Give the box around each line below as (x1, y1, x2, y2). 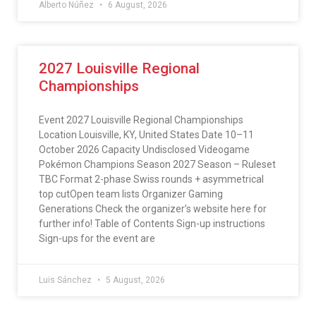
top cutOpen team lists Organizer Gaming (39, 188, 223, 200)
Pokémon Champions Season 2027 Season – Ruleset (39, 159, 276, 171)
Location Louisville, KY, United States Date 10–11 (39, 129, 254, 141)
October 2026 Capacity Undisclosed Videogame (39, 144, 250, 156)
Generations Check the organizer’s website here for (39, 203, 267, 215)
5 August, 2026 (104, 275, 165, 286)
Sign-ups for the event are (39, 233, 155, 245)
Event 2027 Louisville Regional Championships (39, 114, 243, 126)
